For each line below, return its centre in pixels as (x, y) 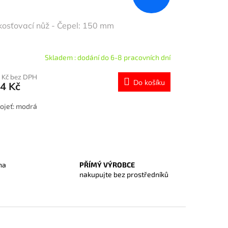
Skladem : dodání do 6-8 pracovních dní (107, 58)
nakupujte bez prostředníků (124, 175)
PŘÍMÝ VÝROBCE (107, 165)
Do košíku (149, 82)
